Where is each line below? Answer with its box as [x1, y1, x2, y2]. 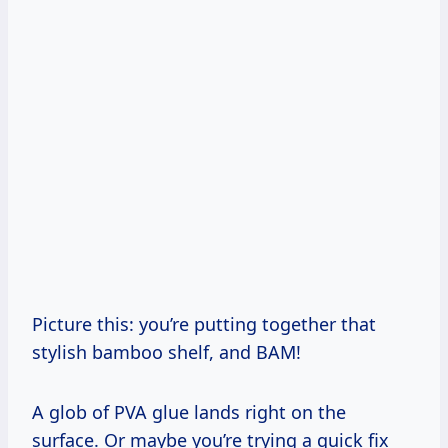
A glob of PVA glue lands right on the [32, 399, 346, 424]
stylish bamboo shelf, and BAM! [32, 339, 301, 364]
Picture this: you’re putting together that [32, 311, 376, 336]
